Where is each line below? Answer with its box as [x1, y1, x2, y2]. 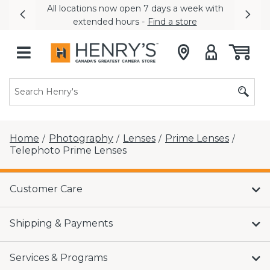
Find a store [147, 16, 197, 27]
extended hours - [72, 16, 147, 27]
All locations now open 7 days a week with [46, 2, 224, 14]
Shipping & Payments [10, 217, 113, 229]
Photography [49, 132, 113, 144]
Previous [22, 15, 64, 27]
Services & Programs [10, 251, 107, 263]
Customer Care [10, 183, 83, 195]
